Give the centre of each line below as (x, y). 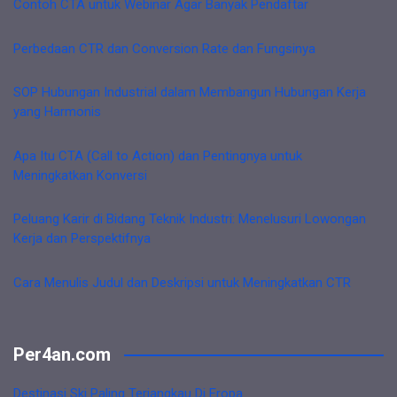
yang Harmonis (57, 112)
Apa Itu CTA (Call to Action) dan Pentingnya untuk (158, 156)
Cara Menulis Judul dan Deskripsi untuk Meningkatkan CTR (182, 282)
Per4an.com (62, 354)
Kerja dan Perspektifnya (82, 238)
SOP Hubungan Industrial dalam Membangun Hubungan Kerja (190, 92)
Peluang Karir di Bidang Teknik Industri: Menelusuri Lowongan (190, 219)
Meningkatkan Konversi (80, 175)
